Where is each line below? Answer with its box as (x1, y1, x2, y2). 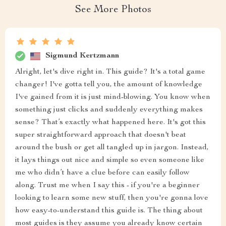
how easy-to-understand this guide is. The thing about (15, 207, 203, 215)
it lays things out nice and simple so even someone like (15, 156, 204, 164)
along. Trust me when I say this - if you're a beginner (15, 182, 200, 190)
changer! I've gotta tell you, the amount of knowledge (15, 81, 202, 89)
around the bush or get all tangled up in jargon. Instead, (15, 144, 209, 152)
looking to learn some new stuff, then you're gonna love (15, 194, 208, 202)
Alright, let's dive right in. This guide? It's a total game (15, 68, 205, 76)
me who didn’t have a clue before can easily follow (15, 169, 190, 177)
